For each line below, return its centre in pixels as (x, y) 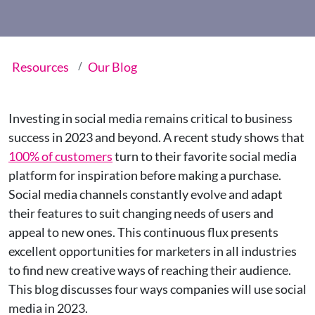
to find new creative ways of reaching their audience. (150, 270)
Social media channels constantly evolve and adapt (146, 194)
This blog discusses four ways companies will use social (157, 289)
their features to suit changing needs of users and (141, 213)
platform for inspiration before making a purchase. (145, 175)
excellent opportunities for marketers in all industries (153, 251)
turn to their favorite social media (205, 156)
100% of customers (60, 156)
